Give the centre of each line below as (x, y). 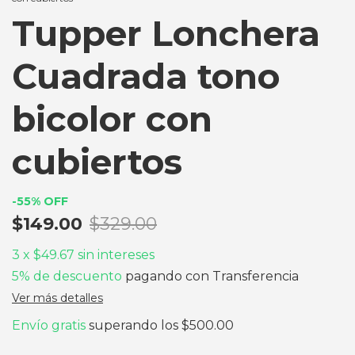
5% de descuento (67, 276)
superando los (135, 325)
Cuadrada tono (146, 76)
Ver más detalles (57, 298)
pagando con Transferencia (210, 276)
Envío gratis (49, 325)
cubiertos (97, 161)
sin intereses (116, 254)
